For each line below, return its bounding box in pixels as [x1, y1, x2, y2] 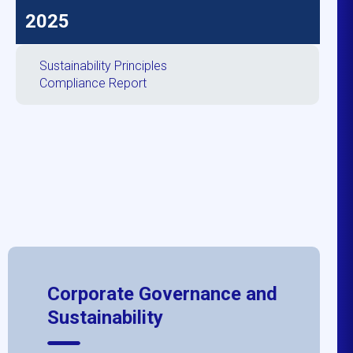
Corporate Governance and [47, 282, 278, 305]
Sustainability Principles [39, 58, 168, 73]
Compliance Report [39, 75, 147, 91]
